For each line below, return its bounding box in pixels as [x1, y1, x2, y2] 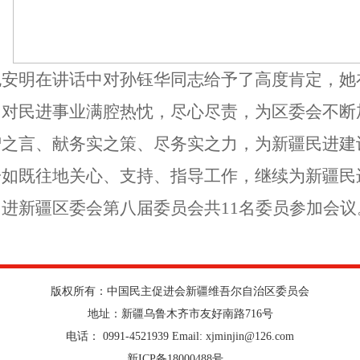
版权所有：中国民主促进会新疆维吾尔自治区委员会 [51, 285, 309, 297]
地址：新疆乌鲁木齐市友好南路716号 [87, 308, 273, 320]
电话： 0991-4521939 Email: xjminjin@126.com [66, 330, 294, 342]
